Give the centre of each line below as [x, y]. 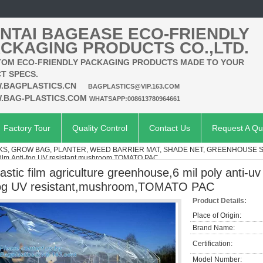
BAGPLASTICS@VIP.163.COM [134, 86]
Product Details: [220, 201]
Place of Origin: [217, 215]
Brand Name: [214, 228]
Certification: [213, 244]
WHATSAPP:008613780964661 [135, 99]
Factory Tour [27, 128]
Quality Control [100, 128]
